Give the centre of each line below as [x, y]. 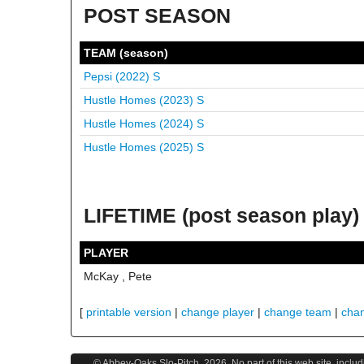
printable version [129, 312]
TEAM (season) [126, 53]
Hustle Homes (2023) [140, 100]
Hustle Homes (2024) [140, 123]
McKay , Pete [118, 276]
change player [218, 312]
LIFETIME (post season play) [221, 215]
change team [298, 312]
